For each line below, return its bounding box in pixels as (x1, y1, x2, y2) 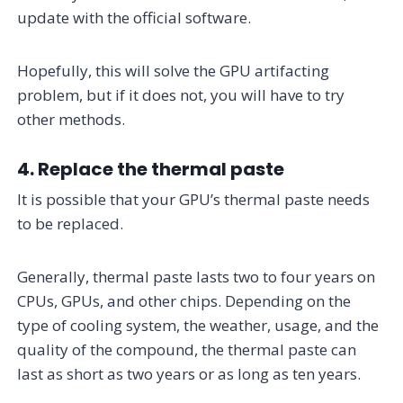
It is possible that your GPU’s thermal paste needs (17, 188, 371, 210)
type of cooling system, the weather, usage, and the (17, 314, 380, 336)
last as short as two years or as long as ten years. (17, 363, 362, 384)
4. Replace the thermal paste (17, 156, 285, 182)
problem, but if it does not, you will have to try (17, 84, 345, 105)
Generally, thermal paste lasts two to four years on (17, 265, 376, 287)
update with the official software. (17, 6, 252, 28)
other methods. (17, 108, 126, 130)
